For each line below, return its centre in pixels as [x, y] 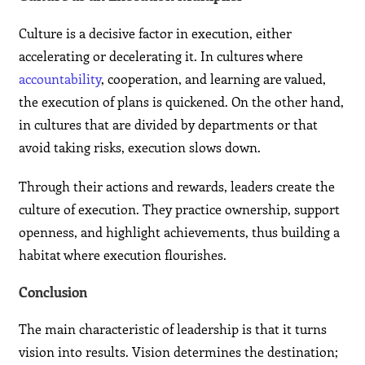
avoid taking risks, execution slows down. [140, 147]
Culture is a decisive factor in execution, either [156, 33]
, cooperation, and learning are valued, [214, 79]
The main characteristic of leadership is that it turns [173, 329]
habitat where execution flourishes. [123, 255]
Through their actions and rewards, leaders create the [177, 187]
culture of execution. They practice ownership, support [180, 209]
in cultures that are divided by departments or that [169, 125]
